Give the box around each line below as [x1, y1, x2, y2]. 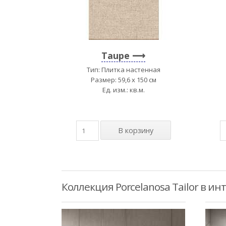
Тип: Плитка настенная [86, 65, 160, 74]
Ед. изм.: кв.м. [102, 85, 145, 94]
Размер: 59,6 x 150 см [90, 75, 156, 84]
